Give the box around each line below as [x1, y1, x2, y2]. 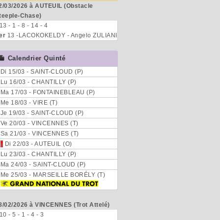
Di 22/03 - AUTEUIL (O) [3, 140, 72, 147]
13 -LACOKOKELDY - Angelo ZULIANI [5, 32, 117, 39]
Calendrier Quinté [7, 55, 65, 62]
